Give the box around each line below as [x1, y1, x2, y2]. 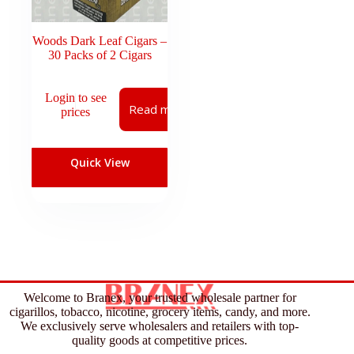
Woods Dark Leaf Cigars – [32, 34, 168, 48]
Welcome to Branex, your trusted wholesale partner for [23, 290, 296, 304]
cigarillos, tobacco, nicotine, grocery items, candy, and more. [9, 304, 311, 318]
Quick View [70, 155, 130, 171]
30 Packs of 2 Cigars [47, 48, 152, 62]
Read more [129, 101, 190, 118]
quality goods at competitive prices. [72, 333, 248, 347]
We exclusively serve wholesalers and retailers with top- [21, 318, 299, 333]
